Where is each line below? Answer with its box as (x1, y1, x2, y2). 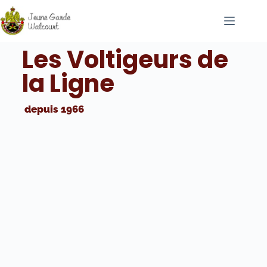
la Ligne (21, 67, 114, 100)
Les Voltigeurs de (21, 43, 228, 76)
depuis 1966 (21, 103, 84, 115)
